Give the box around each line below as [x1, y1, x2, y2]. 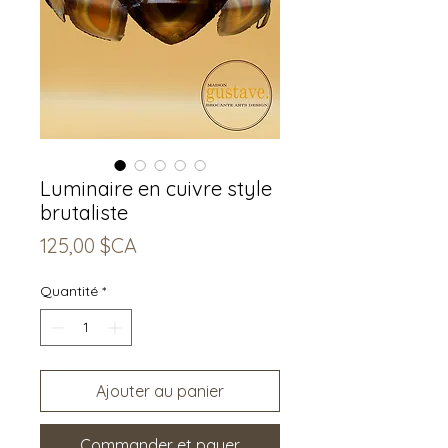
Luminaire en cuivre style [40, 175, 272, 201]
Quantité [40, 281, 98, 300]
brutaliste [40, 199, 128, 225]
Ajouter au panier [96, 380, 224, 401]
